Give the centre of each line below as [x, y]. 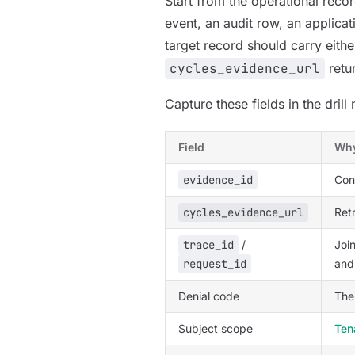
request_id [215, 264]
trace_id [208, 245]
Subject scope [216, 328]
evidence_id [218, 180]
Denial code [209, 296]
